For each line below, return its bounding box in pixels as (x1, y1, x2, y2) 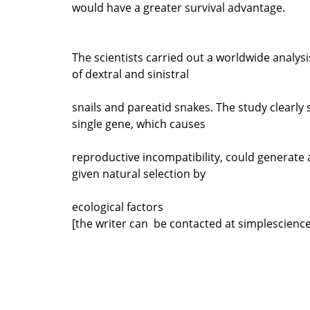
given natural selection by (72, 165, 206, 181)
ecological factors (72, 199, 163, 215)
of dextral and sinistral (72, 66, 189, 82)
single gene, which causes (72, 116, 206, 131)
